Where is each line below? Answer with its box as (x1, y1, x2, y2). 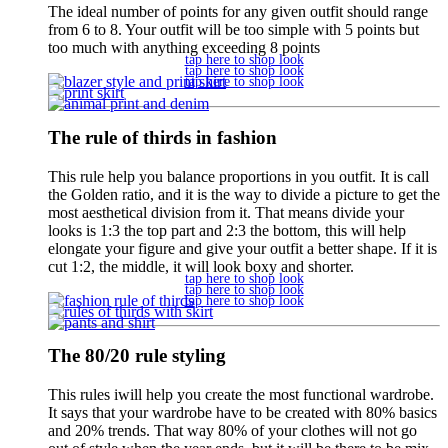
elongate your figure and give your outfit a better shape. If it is (48, 239, 437, 257)
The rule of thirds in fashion (48, 126, 277, 148)
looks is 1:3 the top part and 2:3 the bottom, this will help (48, 221, 406, 239)
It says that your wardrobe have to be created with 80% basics (48, 404, 437, 422)
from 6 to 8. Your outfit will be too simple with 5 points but (48, 21, 419, 39)
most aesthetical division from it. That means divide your (48, 203, 404, 221)
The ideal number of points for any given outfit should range (48, 3, 428, 21)
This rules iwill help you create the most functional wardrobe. (48, 386, 434, 404)
